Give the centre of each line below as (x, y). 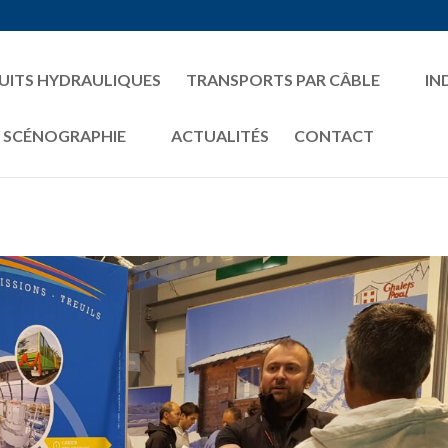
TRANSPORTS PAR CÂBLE (283, 79)
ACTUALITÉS (220, 135)
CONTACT (334, 135)
